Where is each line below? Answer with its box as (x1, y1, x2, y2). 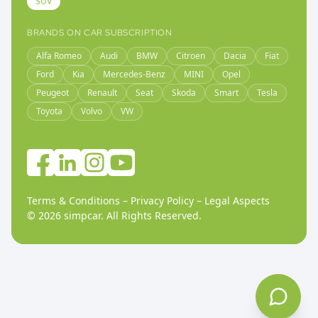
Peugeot (36, 87, 69, 99)
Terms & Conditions (27, 194, 120, 207)
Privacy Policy (131, 194, 194, 207)
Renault (87, 87, 117, 99)
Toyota (36, 105, 62, 117)
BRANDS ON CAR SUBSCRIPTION (27, 27, 172, 38)
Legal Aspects (204, 194, 270, 207)
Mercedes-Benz (103, 68, 165, 80)
